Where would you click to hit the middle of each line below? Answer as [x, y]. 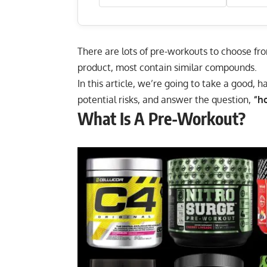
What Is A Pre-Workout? [162, 119]
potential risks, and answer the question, [165, 100]
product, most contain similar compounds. [167, 68]
